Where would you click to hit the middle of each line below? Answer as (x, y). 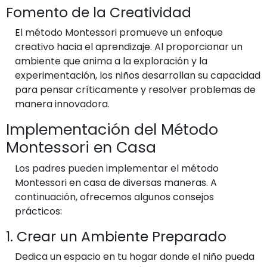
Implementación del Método (112, 130)
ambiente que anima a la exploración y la (111, 61)
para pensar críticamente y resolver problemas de (135, 90)
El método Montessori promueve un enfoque (119, 32)
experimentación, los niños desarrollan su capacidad (138, 75)
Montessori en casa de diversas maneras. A (116, 183)
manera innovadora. (62, 104)
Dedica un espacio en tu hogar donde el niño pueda (135, 257)
